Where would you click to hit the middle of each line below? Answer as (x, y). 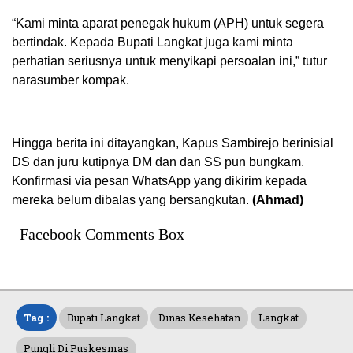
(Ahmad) (278, 199)
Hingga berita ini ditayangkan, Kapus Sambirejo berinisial (173, 143)
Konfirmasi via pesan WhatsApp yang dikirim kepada (159, 180)
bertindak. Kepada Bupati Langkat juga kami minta (152, 42)
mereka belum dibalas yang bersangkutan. (132, 199)
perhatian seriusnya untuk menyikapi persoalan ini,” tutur (169, 61)
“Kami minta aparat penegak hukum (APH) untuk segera (168, 23)
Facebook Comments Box (102, 234)
